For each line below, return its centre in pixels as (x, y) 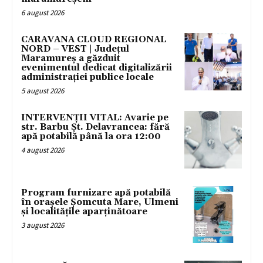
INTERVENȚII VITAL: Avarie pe (95, 117)
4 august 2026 (43, 150)
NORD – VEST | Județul (75, 49)
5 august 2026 (43, 90)
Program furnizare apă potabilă (96, 193)
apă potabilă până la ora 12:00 (91, 136)
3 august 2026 (43, 225)
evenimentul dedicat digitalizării (97, 68)
